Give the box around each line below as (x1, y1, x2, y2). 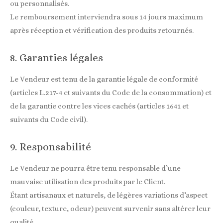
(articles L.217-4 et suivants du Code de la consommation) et (10, 88, 212, 97)
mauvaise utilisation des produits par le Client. (10, 177, 165, 186)
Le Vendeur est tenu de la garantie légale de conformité (10, 74, 198, 84)
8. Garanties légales (10, 51, 103, 64)
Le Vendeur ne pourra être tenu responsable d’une (10, 164, 181, 173)
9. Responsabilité (10, 140, 91, 153)
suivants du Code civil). (10, 114, 88, 124)
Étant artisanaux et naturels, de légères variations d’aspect (10, 191, 208, 200)
